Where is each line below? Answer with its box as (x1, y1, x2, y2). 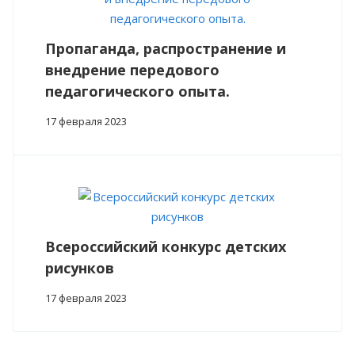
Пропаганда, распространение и (45, 39, 286, 59)
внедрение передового (45, 60, 219, 80)
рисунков (45, 258, 114, 278)
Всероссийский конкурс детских (45, 237, 286, 257)
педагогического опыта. (45, 82, 230, 101)
